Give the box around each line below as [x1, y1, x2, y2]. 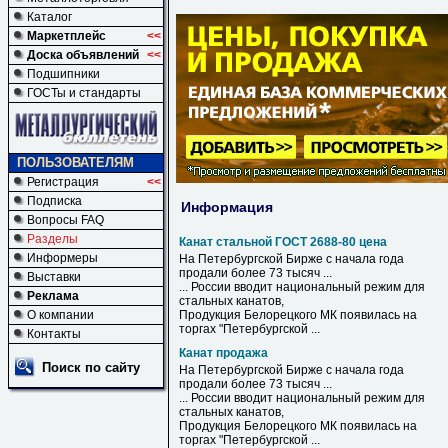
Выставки [27, 270, 81, 284]
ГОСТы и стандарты [27, 86, 141, 100]
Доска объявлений [27, 48, 139, 62]
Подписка [27, 194, 82, 208]
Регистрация [27, 175, 99, 189]
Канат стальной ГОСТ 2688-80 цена [179, 235, 387, 249]
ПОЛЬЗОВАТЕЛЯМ [17, 155, 134, 170]
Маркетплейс [27, 29, 106, 43]
